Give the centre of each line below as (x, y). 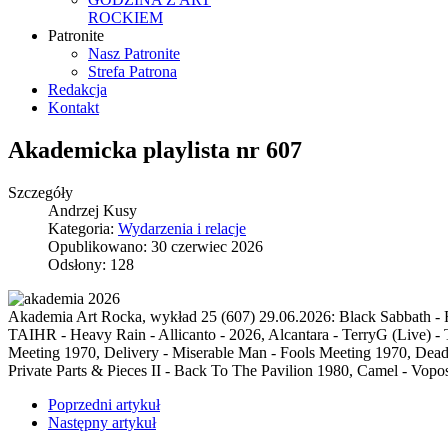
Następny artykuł (102, 422)
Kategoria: (83, 228)
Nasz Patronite (134, 53)
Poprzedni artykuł (104, 404)
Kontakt (73, 107)
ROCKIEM (125, 17)
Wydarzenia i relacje (182, 228)
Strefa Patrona (132, 71)
